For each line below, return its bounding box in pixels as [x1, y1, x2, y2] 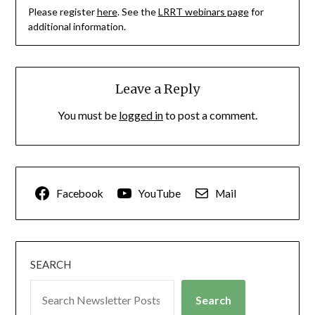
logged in [119, 108, 163, 122]
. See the [117, 6, 158, 18]
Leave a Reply [115, 81, 200, 98]
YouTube [138, 186, 181, 200]
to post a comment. [163, 108, 257, 122]
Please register [27, 6, 97, 18]
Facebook [56, 186, 104, 200]
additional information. [27, 20, 126, 33]
